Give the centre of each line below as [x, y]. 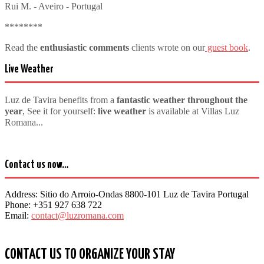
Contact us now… [37, 165]
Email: [18, 216]
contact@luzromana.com [77, 216]
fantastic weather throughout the [182, 100]
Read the [22, 48]
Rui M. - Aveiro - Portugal [54, 6]
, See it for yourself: [59, 111]
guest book [227, 48]
